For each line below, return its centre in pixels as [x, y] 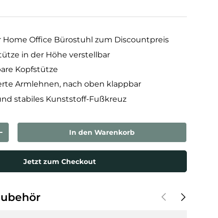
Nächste [191, 195]
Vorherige [175, 195]
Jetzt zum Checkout [59, 161]
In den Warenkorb [102, 133]
